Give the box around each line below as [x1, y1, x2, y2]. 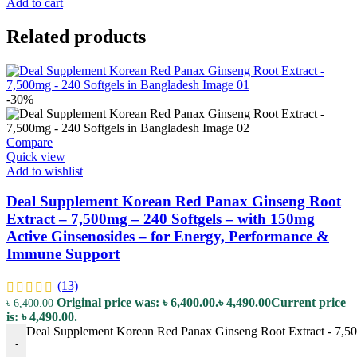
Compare [6, 135, 53, 149]
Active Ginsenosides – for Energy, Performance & [6, 228, 329, 245]
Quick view [6, 149, 65, 163]
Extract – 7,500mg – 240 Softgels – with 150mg [6, 210, 315, 228]
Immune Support [6, 245, 120, 263]
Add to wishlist [6, 163, 83, 178]
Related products [6, 25, 146, 47]
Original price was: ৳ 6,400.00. [57, 296, 218, 310]
